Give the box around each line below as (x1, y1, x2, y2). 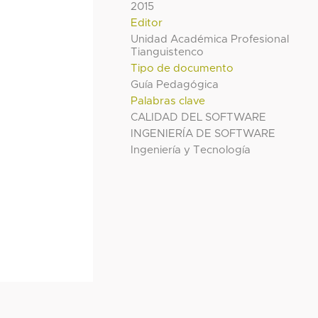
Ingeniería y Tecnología (131, 144, 251, 155)
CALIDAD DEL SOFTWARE (131, 111, 267, 123)
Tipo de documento (131, 62, 234, 74)
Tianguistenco (131, 46, 204, 57)
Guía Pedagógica (131, 79, 219, 90)
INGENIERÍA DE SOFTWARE (131, 128, 276, 139)
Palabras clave (131, 95, 206, 106)
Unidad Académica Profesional (131, 33, 290, 45)
